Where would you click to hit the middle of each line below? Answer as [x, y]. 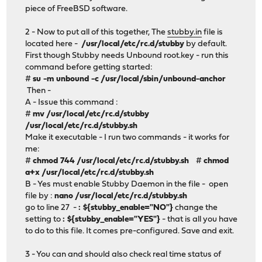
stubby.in [185, 33]
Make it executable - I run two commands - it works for [127, 138]
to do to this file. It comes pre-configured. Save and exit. [130, 232]
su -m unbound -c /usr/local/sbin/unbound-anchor [130, 80]
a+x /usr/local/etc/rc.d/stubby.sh [90, 173]
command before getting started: [89, 68]
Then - [38, 91]
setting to [44, 220]
